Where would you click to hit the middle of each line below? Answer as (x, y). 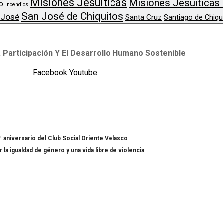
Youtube (83, 73)
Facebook (50, 73)
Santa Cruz (144, 18)
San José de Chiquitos (72, 17)
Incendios (17, 5)
